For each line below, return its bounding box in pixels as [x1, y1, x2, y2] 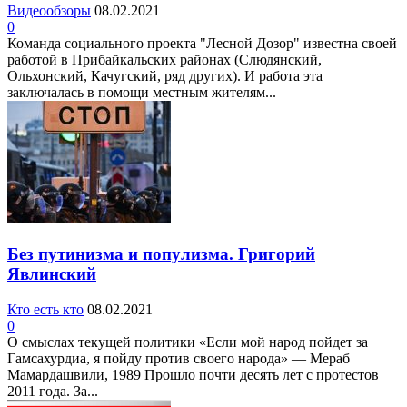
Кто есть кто [7, 301, 84, 317]
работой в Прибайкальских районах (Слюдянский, [7, 52, 322, 68]
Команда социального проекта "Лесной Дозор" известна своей [7, 35, 397, 52]
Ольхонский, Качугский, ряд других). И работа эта [7, 68, 323, 84]
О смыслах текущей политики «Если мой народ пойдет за [7, 333, 368, 350]
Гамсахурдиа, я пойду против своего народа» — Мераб [7, 350, 350, 366]
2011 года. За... [7, 382, 98, 399]
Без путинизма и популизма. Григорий [7, 243, 315, 263]
